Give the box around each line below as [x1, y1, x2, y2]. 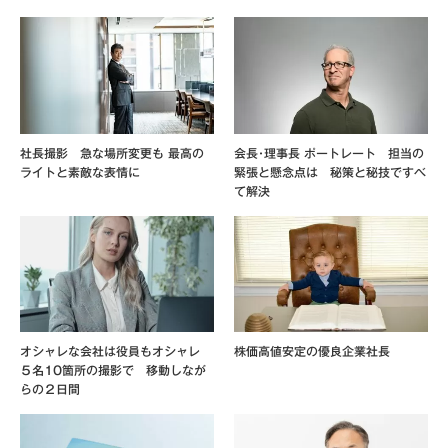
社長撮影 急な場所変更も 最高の [20, 146, 204, 159]
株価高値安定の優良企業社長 [234, 344, 390, 357]
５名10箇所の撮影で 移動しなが [20, 363, 206, 376]
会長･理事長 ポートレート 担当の [234, 146, 424, 159]
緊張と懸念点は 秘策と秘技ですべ [234, 165, 426, 178]
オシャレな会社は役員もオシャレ [20, 344, 212, 357]
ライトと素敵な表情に [20, 165, 140, 178]
